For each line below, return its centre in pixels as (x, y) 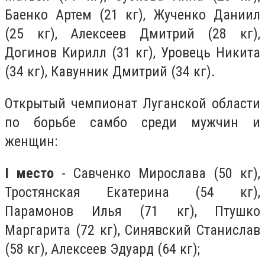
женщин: (31, 141)
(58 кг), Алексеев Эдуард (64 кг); (102, 249)
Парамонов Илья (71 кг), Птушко (132, 211)
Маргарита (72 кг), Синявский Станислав (132, 230)
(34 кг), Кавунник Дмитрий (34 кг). (110, 72)
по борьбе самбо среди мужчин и (132, 122)
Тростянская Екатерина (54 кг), (132, 192)
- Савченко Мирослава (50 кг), (157, 173)
